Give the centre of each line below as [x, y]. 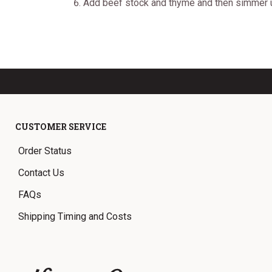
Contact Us [41, 173]
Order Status [45, 151]
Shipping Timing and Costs [75, 216]
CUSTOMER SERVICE [61, 127]
